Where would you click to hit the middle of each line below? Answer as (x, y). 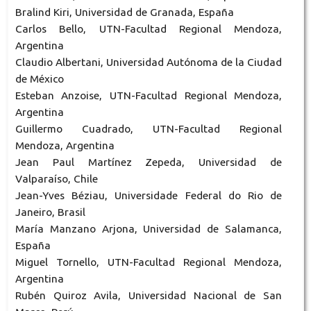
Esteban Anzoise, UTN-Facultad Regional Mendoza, (149, 96)
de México (39, 79)
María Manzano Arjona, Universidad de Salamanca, (149, 229)
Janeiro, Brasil (50, 212)
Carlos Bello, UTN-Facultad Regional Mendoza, (149, 29)
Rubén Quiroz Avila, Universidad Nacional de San (149, 296)
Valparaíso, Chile (56, 179)
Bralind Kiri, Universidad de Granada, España (124, 12)
